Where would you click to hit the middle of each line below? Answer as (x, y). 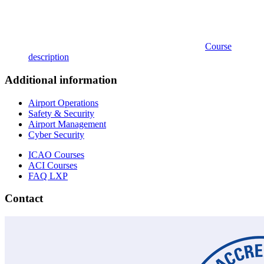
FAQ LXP (48, 176)
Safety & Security (61, 113)
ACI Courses (53, 165)
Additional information (61, 80)
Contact (24, 199)
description (49, 57)
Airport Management (67, 124)
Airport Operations (63, 103)
